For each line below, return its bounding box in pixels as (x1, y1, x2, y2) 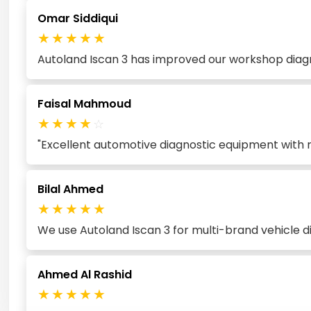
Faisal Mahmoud (37, 95, 131, 112)
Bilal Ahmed (37, 180, 103, 197)
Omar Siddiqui (37, 10, 118, 26)
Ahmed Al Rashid (37, 266, 132, 283)
